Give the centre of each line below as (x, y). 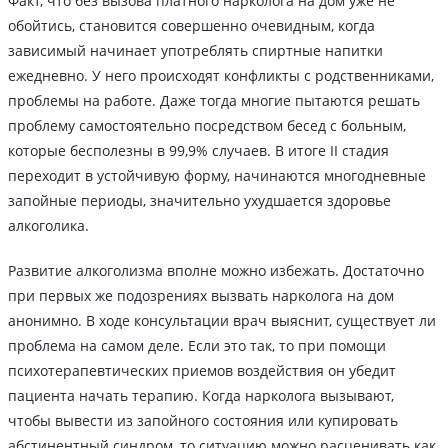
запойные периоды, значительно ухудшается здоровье (199, 201)
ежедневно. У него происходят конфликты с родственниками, (221, 76)
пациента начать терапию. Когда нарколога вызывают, (201, 396)
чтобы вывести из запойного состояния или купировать (203, 421)
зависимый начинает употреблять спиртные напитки (195, 51)
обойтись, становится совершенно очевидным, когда (191, 26)
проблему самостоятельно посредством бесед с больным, (207, 126)
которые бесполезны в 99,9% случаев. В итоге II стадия (198, 151)
